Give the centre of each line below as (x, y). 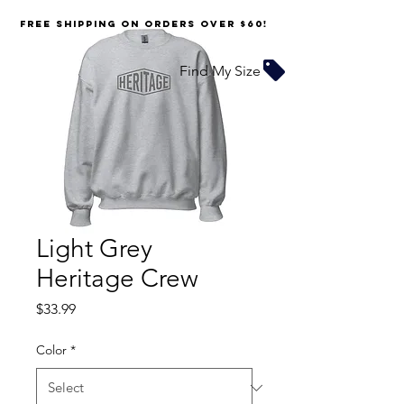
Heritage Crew (117, 278)
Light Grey (94, 248)
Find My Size (220, 70)
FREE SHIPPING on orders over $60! (143, 24)
